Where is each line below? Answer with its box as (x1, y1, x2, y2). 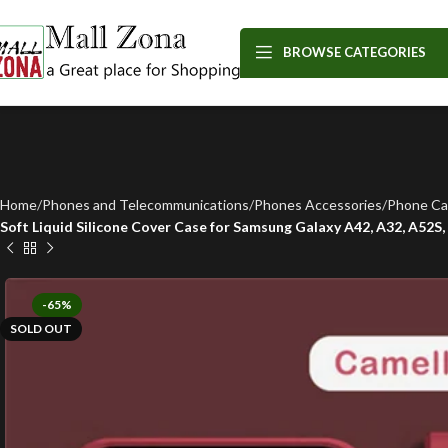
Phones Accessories (254, 196, 382, 213)
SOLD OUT (10, 321, 72, 336)
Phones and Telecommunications (42, 196, 249, 213)
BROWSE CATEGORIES (283, 44, 426, 60)
